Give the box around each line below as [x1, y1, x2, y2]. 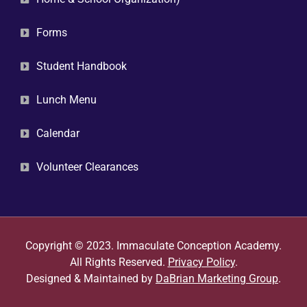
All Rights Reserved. [69, 255, 168, 269]
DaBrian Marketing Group [156, 271, 278, 285]
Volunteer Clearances [36, 160, 138, 173]
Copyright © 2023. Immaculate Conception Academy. [25, 238, 282, 252]
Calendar [36, 126, 79, 140]
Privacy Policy [167, 255, 235, 269]
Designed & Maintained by [26, 271, 156, 285]
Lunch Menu [36, 93, 97, 106]
